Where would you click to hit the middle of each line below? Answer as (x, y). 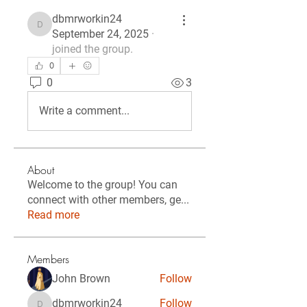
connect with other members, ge (104, 200)
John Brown (81, 279)
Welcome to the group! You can (102, 185)
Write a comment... (84, 111)
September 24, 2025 (100, 34)
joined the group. (93, 49)
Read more (53, 215)
